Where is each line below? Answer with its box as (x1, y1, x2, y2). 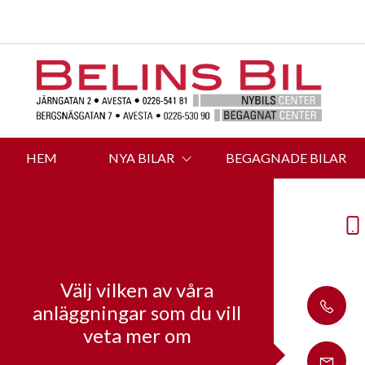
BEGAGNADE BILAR (225, 149, 346, 165)
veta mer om (82, 323, 191, 347)
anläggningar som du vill (33, 300, 241, 324)
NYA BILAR (108, 149, 174, 165)
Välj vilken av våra (60, 277, 213, 301)
